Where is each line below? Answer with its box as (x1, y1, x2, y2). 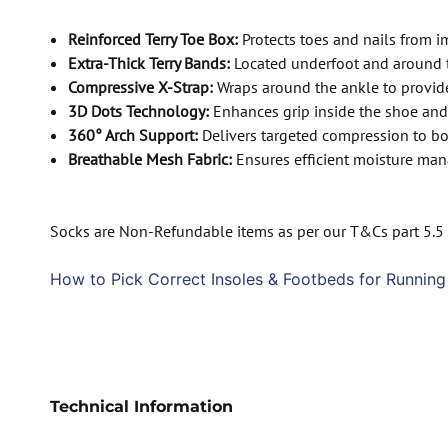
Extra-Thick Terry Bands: (67, 53, 230, 74)
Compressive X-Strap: (67, 77, 213, 98)
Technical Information (49, 397, 233, 417)
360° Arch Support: (67, 125, 198, 146)
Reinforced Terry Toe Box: (67, 29, 238, 50)
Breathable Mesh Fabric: (67, 149, 232, 170)
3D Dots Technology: (67, 101, 209, 122)
